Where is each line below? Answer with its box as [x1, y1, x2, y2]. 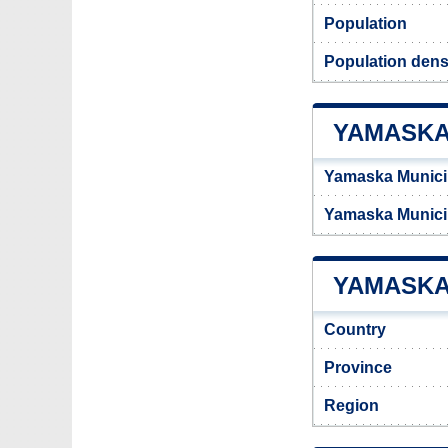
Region [324, 397, 379, 414]
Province [324, 359, 392, 376]
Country [324, 321, 386, 338]
